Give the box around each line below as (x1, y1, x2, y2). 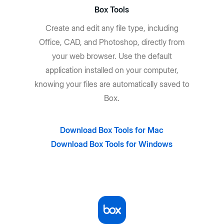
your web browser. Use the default (51, 51, 172, 61)
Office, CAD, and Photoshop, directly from (39, 37, 185, 47)
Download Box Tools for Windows (51, 139, 173, 149)
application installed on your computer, (45, 65, 178, 75)
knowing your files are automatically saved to (34, 79, 189, 89)
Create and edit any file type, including (45, 23, 178, 33)
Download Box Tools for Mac (60, 125, 164, 135)
